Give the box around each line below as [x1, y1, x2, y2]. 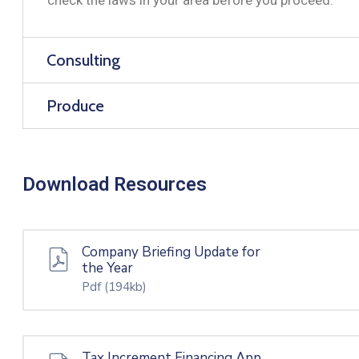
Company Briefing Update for [82, 242, 260, 261]
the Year [82, 258, 133, 277]
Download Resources [22, 172, 207, 196]
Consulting [46, 50, 120, 70]
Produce [46, 95, 104, 115]
